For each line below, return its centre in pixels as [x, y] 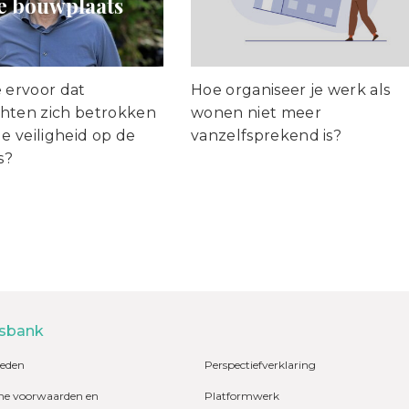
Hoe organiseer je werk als [291, 90]
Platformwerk [242, 396]
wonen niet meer [256, 113]
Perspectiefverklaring [260, 365]
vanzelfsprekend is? [267, 136]
